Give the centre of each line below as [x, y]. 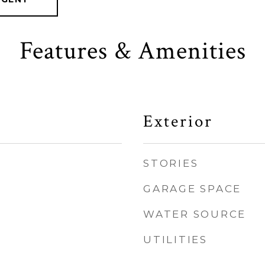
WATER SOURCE [195, 214]
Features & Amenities [132, 51]
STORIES [171, 163]
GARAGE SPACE [192, 189]
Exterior [178, 121]
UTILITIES [175, 240]
